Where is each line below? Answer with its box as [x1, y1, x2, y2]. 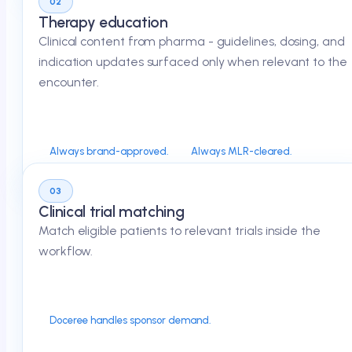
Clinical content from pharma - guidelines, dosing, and [38, 34, 345, 49]
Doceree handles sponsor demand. [49, 313, 211, 326]
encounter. [38, 75, 100, 90]
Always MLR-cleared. [191, 145, 292, 157]
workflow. [38, 244, 93, 258]
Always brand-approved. [49, 145, 169, 157]
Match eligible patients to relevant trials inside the [38, 223, 321, 238]
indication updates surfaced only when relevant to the [38, 54, 347, 69]
